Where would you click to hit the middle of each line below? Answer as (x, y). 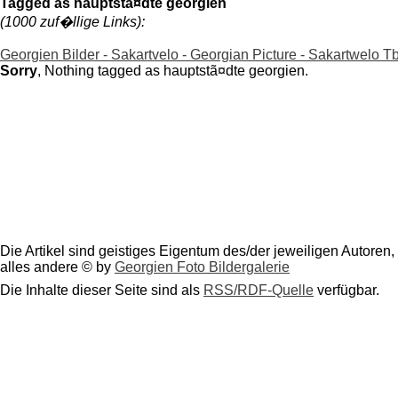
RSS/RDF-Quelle (259, 291)
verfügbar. (346, 291)
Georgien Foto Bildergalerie (202, 267)
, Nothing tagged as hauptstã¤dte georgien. (173, 70)
